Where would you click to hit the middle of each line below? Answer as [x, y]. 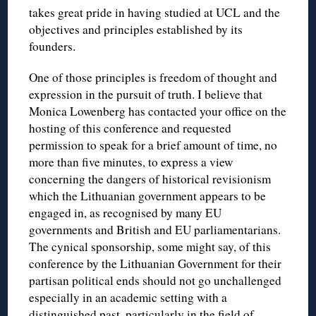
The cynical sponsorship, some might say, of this [150, 246]
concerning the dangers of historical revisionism [150, 178]
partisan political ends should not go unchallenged [156, 280]
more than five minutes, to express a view [131, 162]
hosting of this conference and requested [130, 128]
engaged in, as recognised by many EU [126, 212]
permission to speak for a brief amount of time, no [153, 145]
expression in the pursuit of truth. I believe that [146, 94]
